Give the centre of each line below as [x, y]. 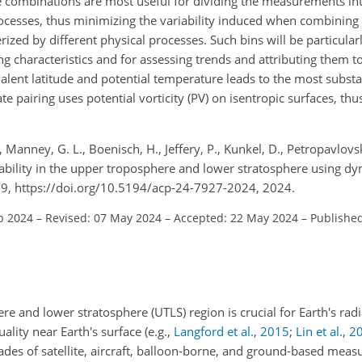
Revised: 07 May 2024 [103, 217]
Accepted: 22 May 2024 [236, 217]
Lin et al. [319, 331]
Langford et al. [214, 331]
